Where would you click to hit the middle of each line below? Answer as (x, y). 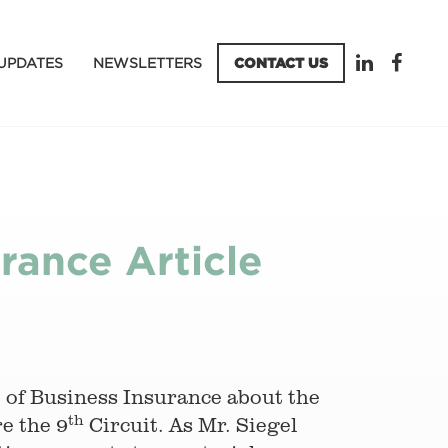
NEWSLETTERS (147, 62)
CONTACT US (280, 62)
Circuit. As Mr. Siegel (190, 424)
